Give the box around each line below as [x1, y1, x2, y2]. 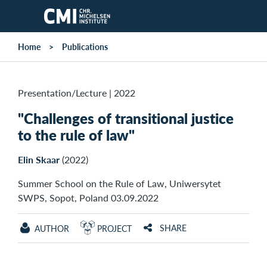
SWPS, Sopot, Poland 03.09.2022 [18, 191, 159, 205]
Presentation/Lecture [18, 86, 107, 100]
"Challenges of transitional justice [18, 108, 234, 129]
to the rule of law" [18, 125, 135, 145]
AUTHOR [35, 222, 69, 235]
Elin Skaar [18, 153, 60, 167]
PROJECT [97, 222, 132, 235]
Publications [62, 41, 108, 52]
